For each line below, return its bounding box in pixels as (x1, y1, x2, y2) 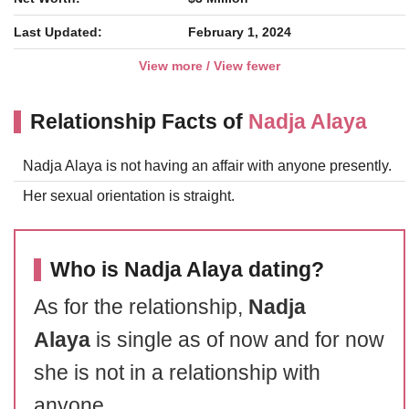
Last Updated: (14, 25, 102, 39)
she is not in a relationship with (34, 361, 320, 384)
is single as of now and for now (96, 328, 384, 351)
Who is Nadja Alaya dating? (50, 257, 324, 281)
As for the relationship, (34, 295, 248, 319)
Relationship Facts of (30, 110, 248, 133)
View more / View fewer (139, 58, 280, 73)
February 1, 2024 (188, 25, 291, 39)
